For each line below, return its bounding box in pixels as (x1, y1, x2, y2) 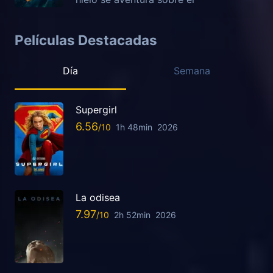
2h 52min (114, 209, 151, 220)
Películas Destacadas (15, 31, 157, 48)
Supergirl (76, 103, 117, 116)
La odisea (76, 191, 120, 204)
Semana (174, 64, 211, 77)
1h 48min (116, 121, 152, 132)
